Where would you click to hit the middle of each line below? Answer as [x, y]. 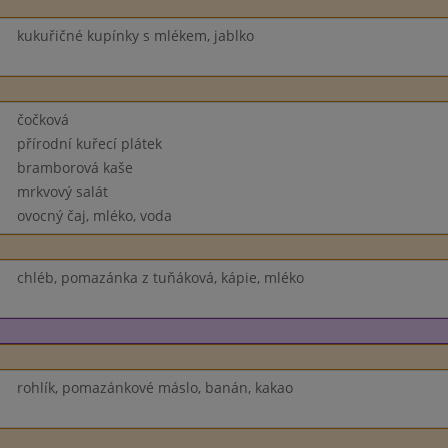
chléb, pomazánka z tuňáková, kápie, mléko [160, 277]
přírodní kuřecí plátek [89, 143]
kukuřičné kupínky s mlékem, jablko [135, 35]
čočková [42, 119]
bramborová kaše [74, 167]
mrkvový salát [62, 191]
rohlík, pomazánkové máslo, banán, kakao [154, 387]
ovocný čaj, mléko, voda [94, 215]
